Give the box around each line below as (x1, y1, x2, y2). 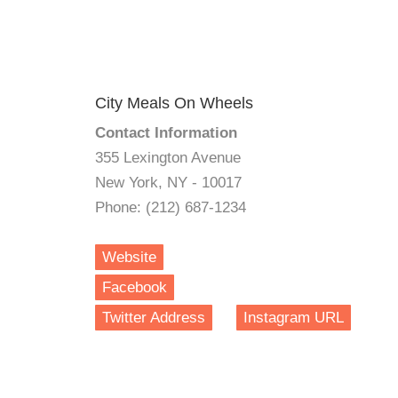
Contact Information (95, 124, 237, 141)
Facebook (102, 279, 167, 296)
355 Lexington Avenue (95, 149, 241, 166)
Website (102, 249, 156, 266)
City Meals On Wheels (95, 94, 253, 112)
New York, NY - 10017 (95, 174, 242, 191)
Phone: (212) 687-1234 (95, 199, 246, 216)
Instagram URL (243, 309, 344, 326)
